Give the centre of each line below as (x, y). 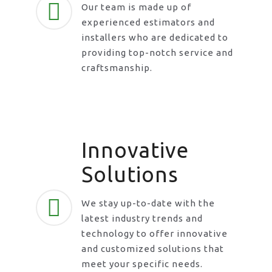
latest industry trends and (142, 219)
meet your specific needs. (142, 264)
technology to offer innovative (155, 234)
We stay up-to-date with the (148, 203)
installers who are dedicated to (155, 38)
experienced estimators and (148, 22)
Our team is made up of (136, 7)
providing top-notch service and (157, 53)
